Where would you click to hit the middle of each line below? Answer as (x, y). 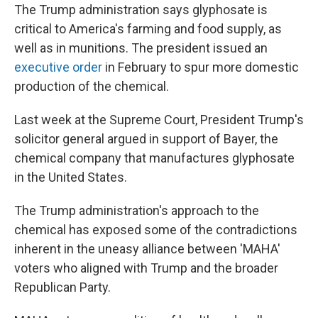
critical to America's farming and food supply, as (148, 29)
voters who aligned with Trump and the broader (146, 268)
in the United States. (71, 177)
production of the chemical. (92, 86)
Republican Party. (62, 287)
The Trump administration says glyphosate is (141, 10)
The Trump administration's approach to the (137, 210)
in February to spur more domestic (201, 67)
